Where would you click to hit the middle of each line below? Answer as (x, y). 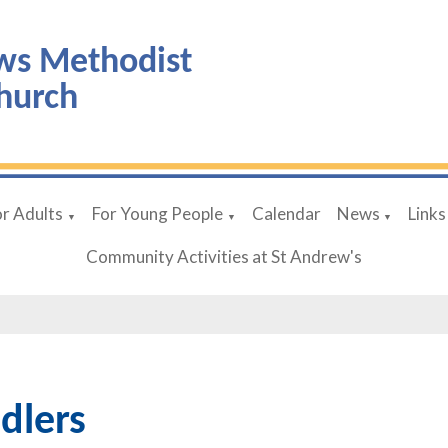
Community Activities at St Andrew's (223, 256)
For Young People (157, 213)
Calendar (286, 213)
